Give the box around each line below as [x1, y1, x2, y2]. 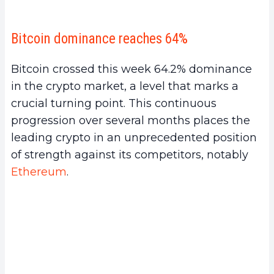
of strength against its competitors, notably [11, 147, 248, 161]
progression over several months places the [11, 113, 250, 127]
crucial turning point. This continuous [11, 96, 217, 110]
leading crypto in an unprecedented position [11, 130, 257, 144]
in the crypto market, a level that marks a [11, 79, 239, 93]
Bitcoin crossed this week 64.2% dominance [11, 62, 252, 76]
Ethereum [11, 165, 67, 179]
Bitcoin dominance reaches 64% [11, 30, 188, 47]
